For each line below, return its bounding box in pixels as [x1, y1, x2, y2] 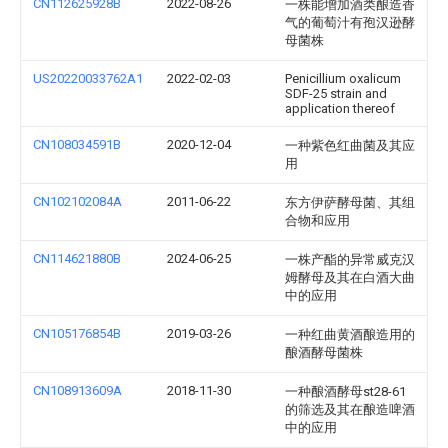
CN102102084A [33, 194, 122, 209]
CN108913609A [33, 383, 122, 398]
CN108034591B [33, 137, 121, 152]
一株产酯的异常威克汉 [285, 252, 415, 267]
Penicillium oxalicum [285, 71, 401, 86]
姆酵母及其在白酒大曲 [285, 270, 415, 285]
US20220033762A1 [33, 71, 143, 86]
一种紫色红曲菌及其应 [285, 138, 415, 153]
